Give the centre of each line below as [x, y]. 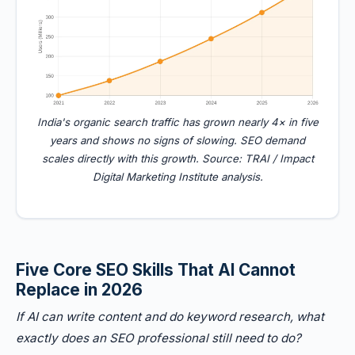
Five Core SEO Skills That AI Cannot [156, 270]
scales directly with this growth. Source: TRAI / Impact [177, 158]
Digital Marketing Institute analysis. [177, 177]
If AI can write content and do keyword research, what [170, 317]
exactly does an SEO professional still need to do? [158, 338]
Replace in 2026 [79, 290]
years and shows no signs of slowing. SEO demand [177, 140]
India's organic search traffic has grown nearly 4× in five [177, 122]
